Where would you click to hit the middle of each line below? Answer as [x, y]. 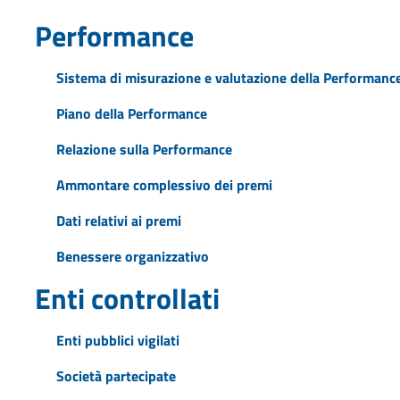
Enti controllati [127, 298]
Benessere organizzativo [132, 256]
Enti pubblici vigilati [117, 340]
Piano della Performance [131, 113]
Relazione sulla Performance [144, 149]
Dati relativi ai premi [118, 220]
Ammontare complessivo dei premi [164, 184]
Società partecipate [116, 375]
